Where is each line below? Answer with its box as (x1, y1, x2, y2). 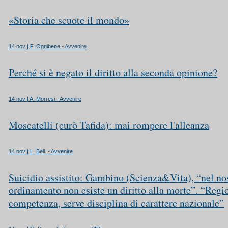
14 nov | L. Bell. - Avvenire (9, 148, 73, 154)
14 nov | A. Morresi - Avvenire (9, 96, 81, 102)
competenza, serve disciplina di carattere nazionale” (9, 196, 224, 210)
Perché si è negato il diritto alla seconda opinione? (9, 66, 217, 79)
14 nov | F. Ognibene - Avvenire (9, 43, 87, 49)
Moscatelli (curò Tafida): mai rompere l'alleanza (9, 118, 209, 132)
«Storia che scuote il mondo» (9, 13, 129, 27)
